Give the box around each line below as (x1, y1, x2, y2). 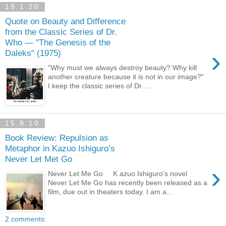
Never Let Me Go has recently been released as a (48, 178, 208, 187)
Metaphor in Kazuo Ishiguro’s (5, 143, 115, 154)
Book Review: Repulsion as (5, 133, 108, 143)
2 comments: (5, 214, 46, 223)
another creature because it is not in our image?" (48, 72, 206, 81)
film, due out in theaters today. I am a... (48, 187, 173, 196)
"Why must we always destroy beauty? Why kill (48, 63, 197, 72)
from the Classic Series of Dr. (5, 27, 117, 37)
